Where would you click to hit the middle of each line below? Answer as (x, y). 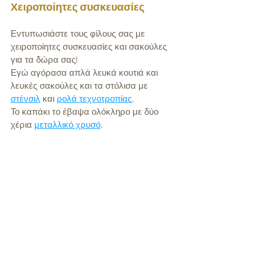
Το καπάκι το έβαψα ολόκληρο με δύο (86, 112)
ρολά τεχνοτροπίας (94, 99)
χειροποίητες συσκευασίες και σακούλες (90, 47)
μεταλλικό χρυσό (67, 125)
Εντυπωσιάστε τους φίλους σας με (79, 34)
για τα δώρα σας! (44, 60)
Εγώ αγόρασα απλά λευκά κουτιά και (85, 73)
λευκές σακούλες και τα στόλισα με (80, 86)
